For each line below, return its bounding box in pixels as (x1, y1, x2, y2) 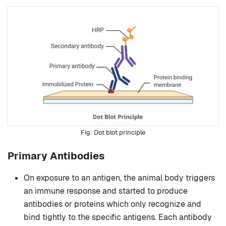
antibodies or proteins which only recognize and (24, 199, 201, 210)
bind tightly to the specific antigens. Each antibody (24, 212, 212, 223)
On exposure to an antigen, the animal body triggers (24, 173, 215, 184)
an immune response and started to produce (24, 186, 188, 197)
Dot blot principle (94, 128, 145, 137)
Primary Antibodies (8, 149, 104, 163)
